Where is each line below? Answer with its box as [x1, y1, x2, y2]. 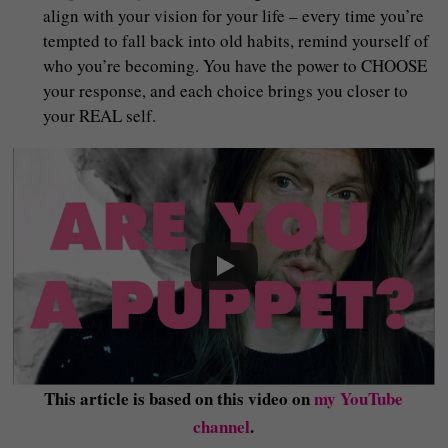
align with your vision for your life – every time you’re [43, 4, 425, 27]
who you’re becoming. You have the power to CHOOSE [43, 54, 428, 77]
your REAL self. [43, 104, 157, 127]
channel [193, 413, 251, 439]
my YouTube [314, 385, 404, 411]
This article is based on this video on [44, 385, 315, 411]
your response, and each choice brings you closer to [43, 79, 409, 102]
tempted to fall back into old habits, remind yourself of [43, 29, 430, 52]
